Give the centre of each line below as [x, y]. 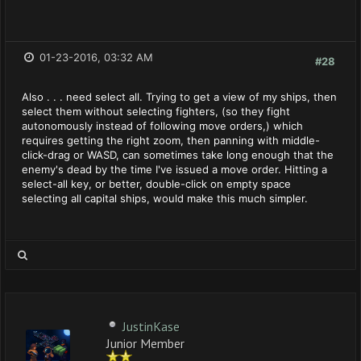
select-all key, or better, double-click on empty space [156, 184]
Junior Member [145, 342]
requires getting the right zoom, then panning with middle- [171, 140]
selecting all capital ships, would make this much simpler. [165, 198]
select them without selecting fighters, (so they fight [156, 111]
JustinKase [151, 326]
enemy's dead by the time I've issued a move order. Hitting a [174, 169]
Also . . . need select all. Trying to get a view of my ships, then [179, 97]
